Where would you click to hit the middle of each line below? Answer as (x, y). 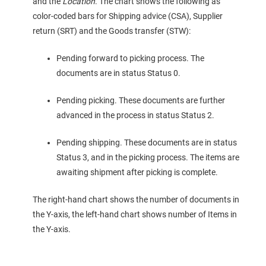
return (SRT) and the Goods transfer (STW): (112, 31)
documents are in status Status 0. (118, 73)
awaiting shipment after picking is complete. (137, 172)
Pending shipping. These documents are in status (147, 143)
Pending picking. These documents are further (141, 101)
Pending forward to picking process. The (130, 58)
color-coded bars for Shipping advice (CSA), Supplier (128, 16)
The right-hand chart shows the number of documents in (136, 200)
